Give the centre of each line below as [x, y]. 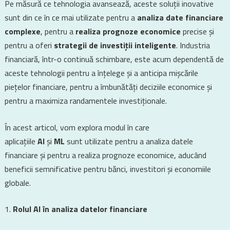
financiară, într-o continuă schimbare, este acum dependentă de [114, 59]
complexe [22, 31]
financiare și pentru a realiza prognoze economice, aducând [105, 155]
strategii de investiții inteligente [115, 45]
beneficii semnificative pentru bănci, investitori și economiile [108, 169]
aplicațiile [21, 141]
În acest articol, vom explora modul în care [77, 127]
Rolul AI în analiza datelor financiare [80, 209]
